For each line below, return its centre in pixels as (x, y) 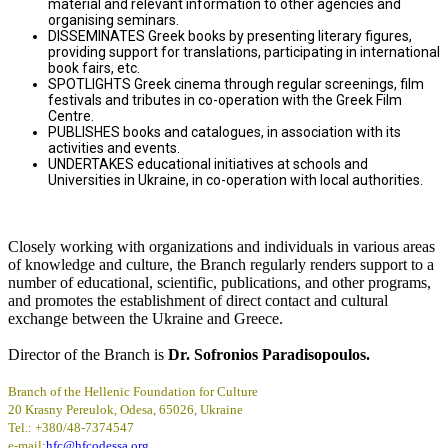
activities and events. (114, 147)
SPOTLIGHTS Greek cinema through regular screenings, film (236, 83)
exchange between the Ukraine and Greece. (145, 318)
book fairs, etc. (94, 67)
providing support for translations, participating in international (244, 51)
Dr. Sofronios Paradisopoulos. (269, 354)
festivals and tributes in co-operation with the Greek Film (225, 99)
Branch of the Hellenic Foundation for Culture (133, 391)
